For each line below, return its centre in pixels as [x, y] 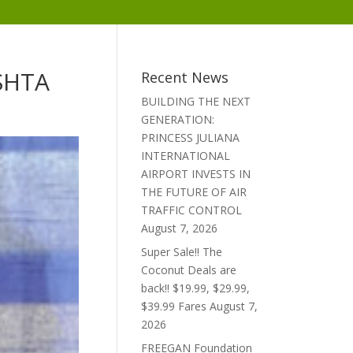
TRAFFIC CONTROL [192, 210]
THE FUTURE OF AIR [194, 192]
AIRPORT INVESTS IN [196, 174]
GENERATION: [178, 119]
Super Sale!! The [182, 252]
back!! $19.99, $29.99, [196, 288]
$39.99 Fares [174, 306]
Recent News [185, 77]
